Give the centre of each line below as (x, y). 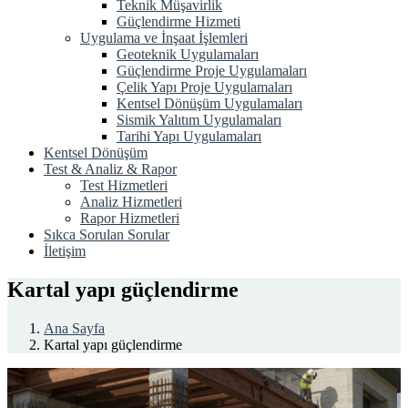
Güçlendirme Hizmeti (178, 21)
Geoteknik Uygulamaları (188, 54)
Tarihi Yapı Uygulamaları (189, 136)
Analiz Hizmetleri (131, 202)
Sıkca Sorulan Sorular (107, 235)
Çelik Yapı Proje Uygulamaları (204, 87)
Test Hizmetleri (124, 185)
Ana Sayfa (74, 328)
